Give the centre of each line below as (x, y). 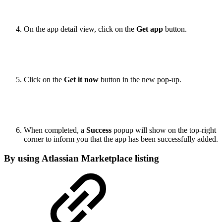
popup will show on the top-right (165, 130)
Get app (151, 29)
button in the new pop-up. (141, 80)
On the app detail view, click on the (80, 29)
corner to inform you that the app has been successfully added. (121, 139)
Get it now (82, 80)
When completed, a (55, 130)
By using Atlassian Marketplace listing (82, 159)
